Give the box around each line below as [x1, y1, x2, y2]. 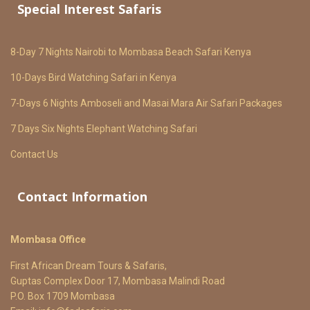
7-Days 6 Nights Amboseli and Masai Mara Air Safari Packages [10, 98, 282, 109]
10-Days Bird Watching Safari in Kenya [10, 72, 176, 83]
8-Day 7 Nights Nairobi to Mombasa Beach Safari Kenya [10, 46, 251, 57]
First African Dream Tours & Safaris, [10, 260, 167, 271]
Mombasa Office [10, 234, 86, 245]
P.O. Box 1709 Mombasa [10, 291, 115, 302]
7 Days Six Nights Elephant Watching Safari [10, 123, 197, 134]
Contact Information [17, 188, 147, 205]
